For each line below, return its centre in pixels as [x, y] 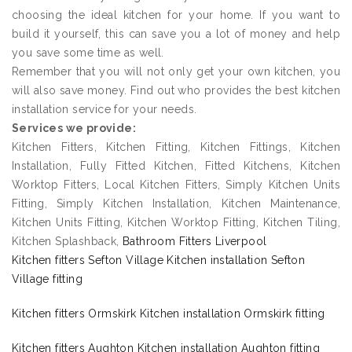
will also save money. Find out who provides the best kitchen [176, 91]
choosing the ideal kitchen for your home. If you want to [176, 15]
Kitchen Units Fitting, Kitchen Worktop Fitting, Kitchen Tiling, [176, 223]
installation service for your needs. [104, 110]
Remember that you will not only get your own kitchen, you [176, 72]
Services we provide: [74, 128]
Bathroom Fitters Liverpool [195, 242]
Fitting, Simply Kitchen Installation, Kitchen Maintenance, [176, 204]
